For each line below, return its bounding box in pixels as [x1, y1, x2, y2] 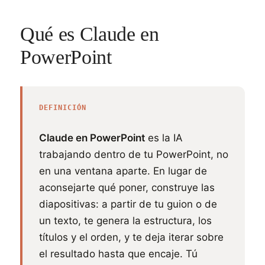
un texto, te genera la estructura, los [39, 215, 212, 227]
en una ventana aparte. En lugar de [39, 165, 207, 177]
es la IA [145, 132, 183, 144]
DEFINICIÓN [39, 104, 86, 112]
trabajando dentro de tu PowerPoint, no [39, 148, 228, 160]
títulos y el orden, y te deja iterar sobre [39, 231, 224, 243]
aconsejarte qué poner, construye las [39, 182, 215, 193]
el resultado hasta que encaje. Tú [39, 248, 198, 260]
